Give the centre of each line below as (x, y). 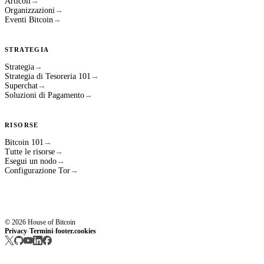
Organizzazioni (30, 11)
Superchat (21, 86)
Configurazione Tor (37, 171)
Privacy (16, 231)
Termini (41, 231)
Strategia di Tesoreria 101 (48, 77)
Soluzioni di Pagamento (44, 95)
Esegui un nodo (31, 161)
